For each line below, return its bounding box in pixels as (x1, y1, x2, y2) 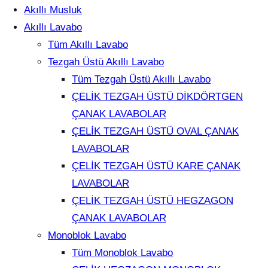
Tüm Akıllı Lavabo (48, 39, 128, 51)
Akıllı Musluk (24, 4, 82, 16)
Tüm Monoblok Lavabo (72, 247, 173, 259)
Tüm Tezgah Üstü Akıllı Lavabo (72, 74, 211, 86)
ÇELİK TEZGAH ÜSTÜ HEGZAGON (72, 195, 233, 207)
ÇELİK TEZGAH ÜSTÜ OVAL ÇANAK (72, 126, 239, 138)
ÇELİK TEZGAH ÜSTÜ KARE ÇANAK (72, 160, 240, 172)
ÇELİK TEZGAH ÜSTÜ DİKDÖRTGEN (72, 91, 243, 103)
